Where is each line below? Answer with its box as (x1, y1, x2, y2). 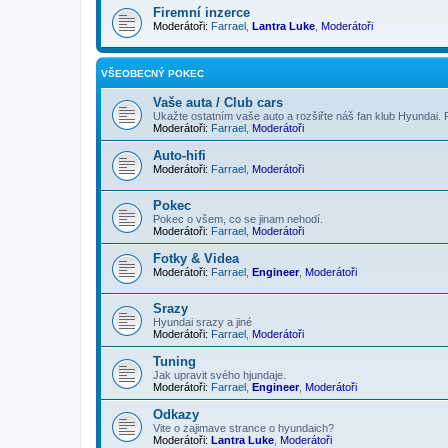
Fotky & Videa (153, 250, 239, 266)
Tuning (153, 353, 196, 369)
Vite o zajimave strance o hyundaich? (153, 421, 334, 434)
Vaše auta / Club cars (153, 94, 283, 110)
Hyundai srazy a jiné (153, 315, 252, 328)
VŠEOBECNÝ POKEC (101, 67, 204, 79)
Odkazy (153, 406, 199, 422)
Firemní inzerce (153, 4, 250, 20)
